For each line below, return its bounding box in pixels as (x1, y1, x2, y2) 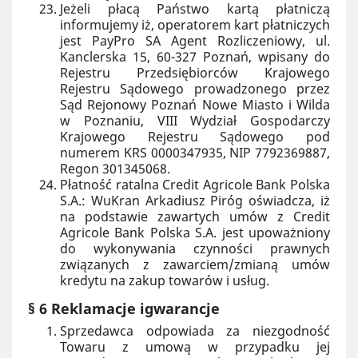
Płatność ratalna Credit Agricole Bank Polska (60, 176, 330, 193)
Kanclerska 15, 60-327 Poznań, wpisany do (60, 48, 330, 66)
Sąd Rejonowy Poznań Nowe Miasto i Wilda (60, 96, 330, 113)
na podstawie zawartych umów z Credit (60, 208, 330, 225)
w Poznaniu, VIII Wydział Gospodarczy (60, 112, 330, 129)
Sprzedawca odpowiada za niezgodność (60, 322, 330, 340)
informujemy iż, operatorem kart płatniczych (60, 16, 330, 34)
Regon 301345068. (60, 160, 170, 177)
